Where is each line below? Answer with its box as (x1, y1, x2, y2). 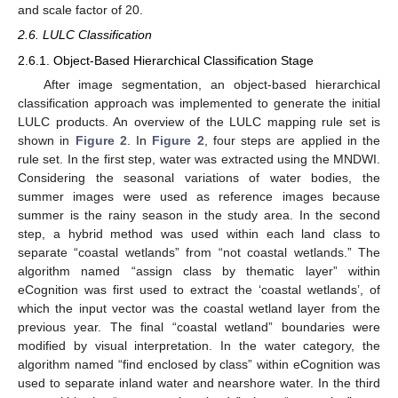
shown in (18, 132, 76, 147)
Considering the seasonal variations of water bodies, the (18, 170, 380, 185)
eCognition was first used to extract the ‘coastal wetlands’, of (18, 282, 380, 297)
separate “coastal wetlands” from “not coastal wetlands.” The (18, 244, 380, 259)
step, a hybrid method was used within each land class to (18, 226, 380, 241)
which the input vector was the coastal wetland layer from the (18, 300, 380, 315)
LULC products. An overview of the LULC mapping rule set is (18, 114, 380, 129)
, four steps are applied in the (203, 132, 380, 147)
